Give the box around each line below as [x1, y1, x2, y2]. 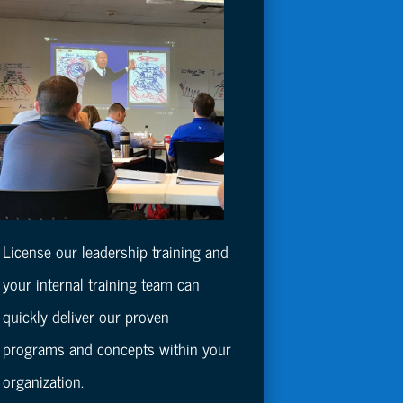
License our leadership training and [3, 237, 229, 265]
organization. [3, 367, 85, 395]
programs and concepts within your [3, 335, 232, 363]
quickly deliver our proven [3, 302, 170, 330]
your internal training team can [3, 270, 201, 298]
